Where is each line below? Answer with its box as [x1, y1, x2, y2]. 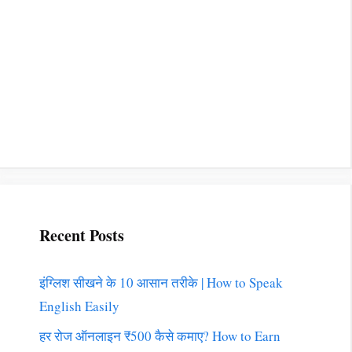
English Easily [39, 296, 119, 315]
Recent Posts [39, 223, 124, 247]
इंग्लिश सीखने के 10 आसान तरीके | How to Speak [39, 273, 283, 291]
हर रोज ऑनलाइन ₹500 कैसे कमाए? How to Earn [39, 327, 280, 346]
